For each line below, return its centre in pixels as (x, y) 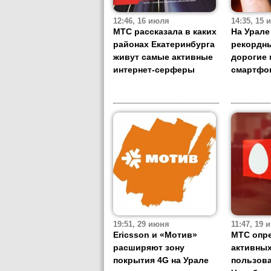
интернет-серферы (154, 70)
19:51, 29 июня (141, 225)
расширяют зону (149, 248)
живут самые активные (163, 57)
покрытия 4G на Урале (161, 260)
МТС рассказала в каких (165, 32)
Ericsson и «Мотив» (155, 235)
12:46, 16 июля (141, 21)
